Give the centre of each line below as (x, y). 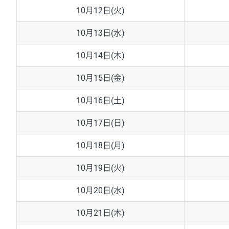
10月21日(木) (100, 213)
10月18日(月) (100, 146)
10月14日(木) (100, 56)
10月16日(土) (100, 101)
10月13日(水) (100, 33)
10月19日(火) (100, 168)
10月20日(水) (100, 191)
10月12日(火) (100, 11)
